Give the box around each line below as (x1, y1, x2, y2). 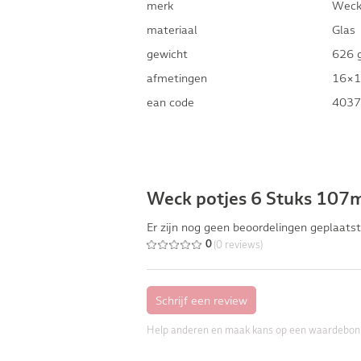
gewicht (147, 46, 188, 61)
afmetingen (147, 70, 207, 85)
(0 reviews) (214, 238, 263, 251)
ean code (147, 94, 194, 110)
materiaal (147, 22, 197, 37)
